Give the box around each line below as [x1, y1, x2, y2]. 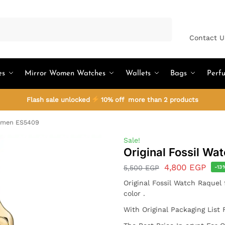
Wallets [125, 70, 151, 77]
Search [148, 18, 169, 26]
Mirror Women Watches [25, 70, 106, 77]
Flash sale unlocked [26, 96, 92, 103]
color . [123, 189, 145, 197]
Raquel [197, 178, 221, 187]
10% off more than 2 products [99, 96, 199, 103]
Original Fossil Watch [123, 178, 198, 187]
